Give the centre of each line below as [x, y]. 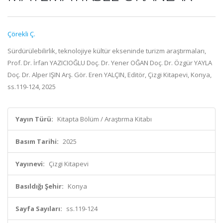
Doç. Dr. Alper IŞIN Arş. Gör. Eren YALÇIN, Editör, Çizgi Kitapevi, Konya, [110, 75]
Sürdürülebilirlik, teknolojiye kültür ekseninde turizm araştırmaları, [107, 51]
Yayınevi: [30, 164]
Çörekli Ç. [21, 34]
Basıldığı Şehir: [40, 186]
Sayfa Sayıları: [39, 209]
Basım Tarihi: [37, 141]
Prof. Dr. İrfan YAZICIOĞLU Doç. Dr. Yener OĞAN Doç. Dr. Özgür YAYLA [110, 63]
